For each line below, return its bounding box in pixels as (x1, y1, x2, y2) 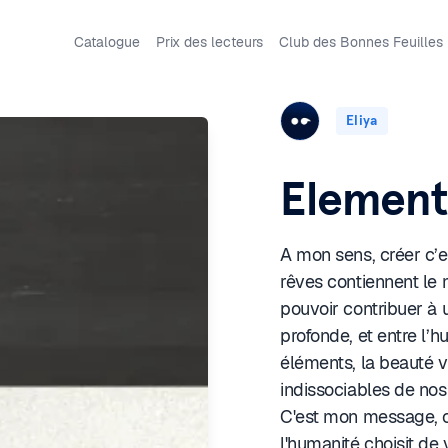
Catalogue (74, 33, 140, 51)
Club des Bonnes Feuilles (279, 33, 443, 51)
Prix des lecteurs (156, 33, 263, 51)
